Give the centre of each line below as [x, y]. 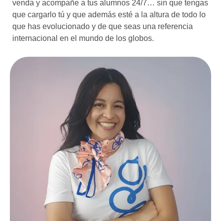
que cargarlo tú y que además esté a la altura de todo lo [109, 15]
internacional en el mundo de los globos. [83, 38]
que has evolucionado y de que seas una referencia [103, 27]
